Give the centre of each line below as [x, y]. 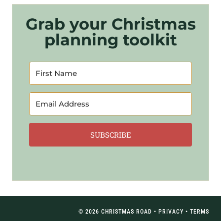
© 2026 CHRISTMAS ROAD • [118, 212]
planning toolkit [110, 40]
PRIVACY [171, 212]
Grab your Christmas [110, 24]
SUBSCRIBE [110, 135]
